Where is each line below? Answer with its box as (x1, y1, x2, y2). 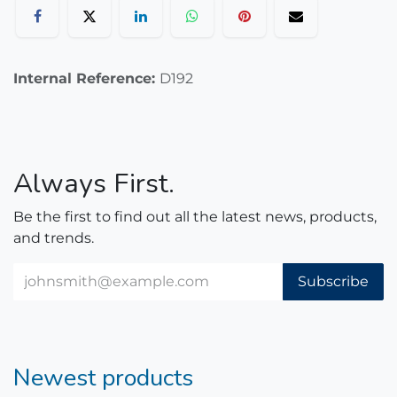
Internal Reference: (13, 69, 160, 87)
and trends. (13, 229, 94, 246)
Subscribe (298, 272, 369, 290)
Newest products (13, 361, 193, 394)
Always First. (13, 164, 175, 202)
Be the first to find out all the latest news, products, (13, 207, 377, 225)
